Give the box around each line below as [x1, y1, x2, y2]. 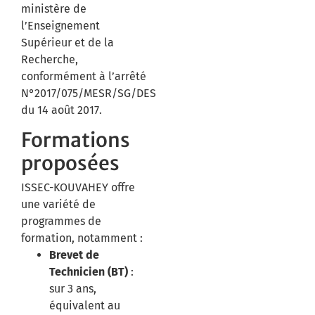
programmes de [21, 214, 101, 229]
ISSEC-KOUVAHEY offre [21, 181, 135, 195]
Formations [21, 127, 130, 153]
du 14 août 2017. [21, 103, 102, 117]
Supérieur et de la [21, 36, 114, 49]
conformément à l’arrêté [21, 70, 146, 83]
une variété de [21, 198, 96, 212]
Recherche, [21, 53, 78, 66]
